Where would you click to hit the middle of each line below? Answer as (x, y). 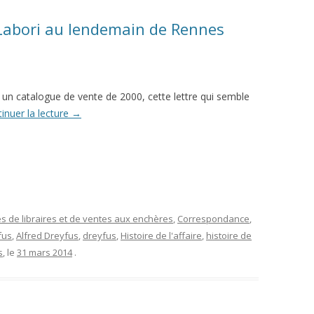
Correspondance (213, 219)
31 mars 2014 (45, 253)
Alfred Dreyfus (47, 236)
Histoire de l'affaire (161, 236)
